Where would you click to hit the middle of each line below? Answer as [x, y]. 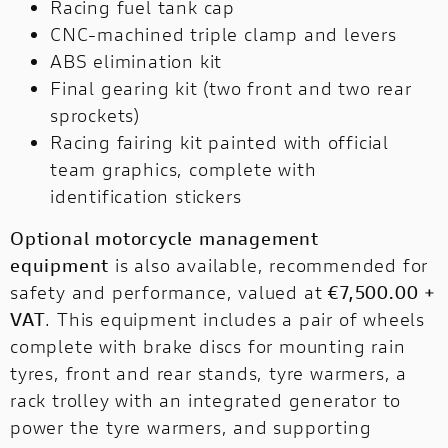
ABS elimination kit [136, 61]
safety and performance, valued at [169, 292]
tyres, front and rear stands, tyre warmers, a [208, 373]
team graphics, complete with [183, 169]
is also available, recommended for [269, 265]
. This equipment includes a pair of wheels [235, 319]
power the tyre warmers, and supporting [191, 427]
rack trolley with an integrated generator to [206, 400]
